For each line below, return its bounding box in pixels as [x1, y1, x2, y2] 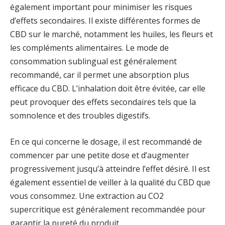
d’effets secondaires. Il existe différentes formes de [10, 15, 200, 27]
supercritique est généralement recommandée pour [10, 203, 205, 215]
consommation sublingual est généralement [10, 56, 177, 67]
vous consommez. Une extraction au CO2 [10, 190, 164, 201]
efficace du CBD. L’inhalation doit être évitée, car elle [10, 83, 205, 94]
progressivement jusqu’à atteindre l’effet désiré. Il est [10, 163, 210, 174]
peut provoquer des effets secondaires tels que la [10, 96, 196, 108]
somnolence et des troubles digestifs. [10, 110, 150, 122]
